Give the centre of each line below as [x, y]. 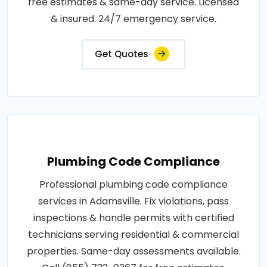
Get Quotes [122, 54]
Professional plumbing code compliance [133, 184]
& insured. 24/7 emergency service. [133, 18]
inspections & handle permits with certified [133, 218]
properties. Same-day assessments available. [133, 251]
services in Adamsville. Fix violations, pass [133, 201]
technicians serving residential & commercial [133, 234]
